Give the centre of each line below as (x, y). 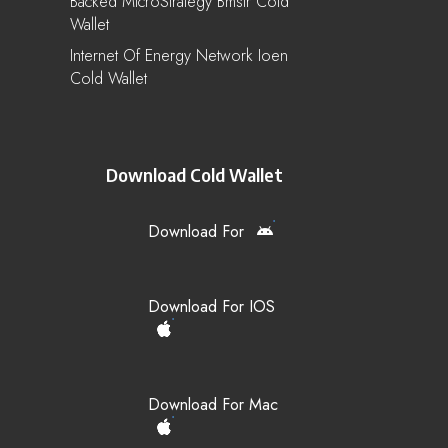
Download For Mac (213, 404)
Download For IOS (211, 306)
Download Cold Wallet (194, 174)
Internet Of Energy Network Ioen (179, 55)
